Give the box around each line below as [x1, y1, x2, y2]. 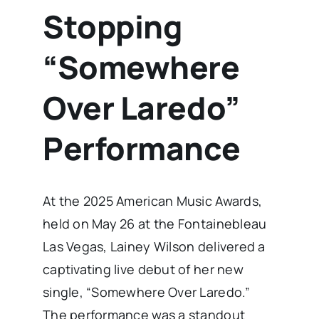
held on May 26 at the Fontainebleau [42, 215, 267, 233]
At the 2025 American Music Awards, [42, 192, 263, 210]
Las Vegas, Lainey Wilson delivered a [42, 238, 266, 256]
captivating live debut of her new [42, 261, 244, 278]
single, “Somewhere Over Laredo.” [42, 283, 251, 301]
